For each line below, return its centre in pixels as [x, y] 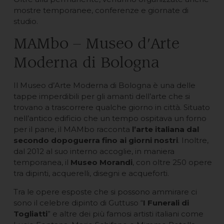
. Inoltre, [193, 140]
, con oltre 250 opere [172, 162]
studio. [25, 21]
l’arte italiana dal [165, 129]
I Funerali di [166, 202]
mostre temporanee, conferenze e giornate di [101, 10]
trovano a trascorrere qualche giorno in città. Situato [111, 107]
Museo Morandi [101, 162]
